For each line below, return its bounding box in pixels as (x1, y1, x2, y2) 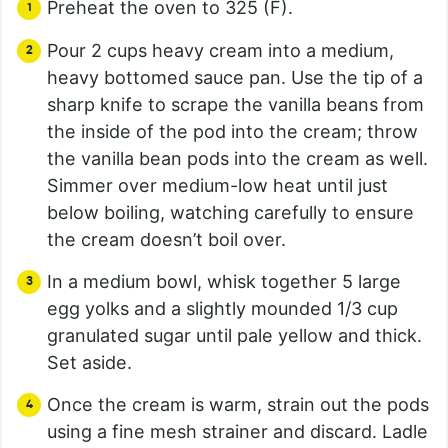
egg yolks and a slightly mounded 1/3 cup (47, 298, 398, 320)
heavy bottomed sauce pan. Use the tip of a (47, 67, 423, 89)
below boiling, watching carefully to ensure (47, 202, 414, 224)
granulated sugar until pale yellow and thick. (47, 325, 422, 347)
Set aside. (47, 352, 132, 374)
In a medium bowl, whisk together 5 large (47, 271, 401, 293)
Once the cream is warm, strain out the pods (47, 394, 429, 416)
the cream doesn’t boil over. (47, 229, 286, 251)
